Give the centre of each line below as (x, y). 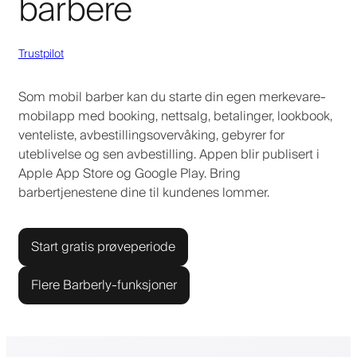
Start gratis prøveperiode (103, 247)
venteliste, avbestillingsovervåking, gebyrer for (151, 135)
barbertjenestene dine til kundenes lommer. (144, 192)
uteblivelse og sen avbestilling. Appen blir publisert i (169, 154)
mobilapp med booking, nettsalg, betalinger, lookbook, (175, 116)
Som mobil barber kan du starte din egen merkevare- (172, 97)
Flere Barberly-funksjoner (104, 285)
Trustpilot (41, 54)
